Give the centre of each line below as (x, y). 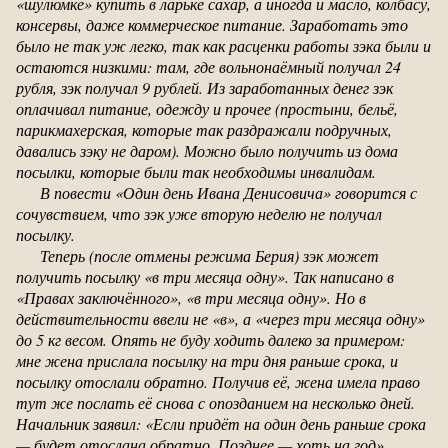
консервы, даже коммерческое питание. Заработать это (212, 24)
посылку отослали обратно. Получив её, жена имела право (218, 381)
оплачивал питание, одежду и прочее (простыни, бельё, (207, 108)
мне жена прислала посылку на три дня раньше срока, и (207, 360)
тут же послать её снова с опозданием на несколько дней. (215, 402)
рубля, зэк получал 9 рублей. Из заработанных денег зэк (204, 87)
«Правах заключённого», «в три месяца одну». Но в (191, 297)
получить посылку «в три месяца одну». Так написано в (205, 276)
